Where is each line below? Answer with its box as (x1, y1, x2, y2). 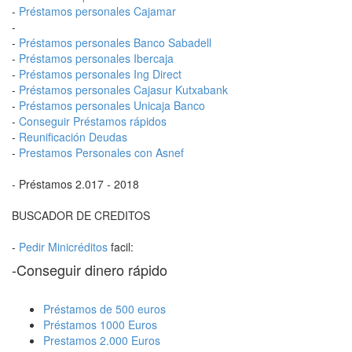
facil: (108, 239, 134, 255)
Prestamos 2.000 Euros (43, 332, 160, 348)
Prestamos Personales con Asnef (19, 145, 184, 160)
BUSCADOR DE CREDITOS (12, 207, 150, 223)
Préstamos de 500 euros (43, 301, 166, 317)
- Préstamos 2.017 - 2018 (12, 176, 139, 192)
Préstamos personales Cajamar (19, 3, 176, 19)
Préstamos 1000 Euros (43, 317, 157, 332)
